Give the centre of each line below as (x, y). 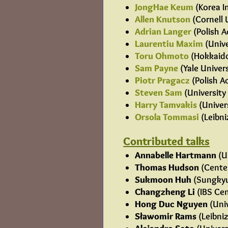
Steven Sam (159, 93)
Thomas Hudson (167, 168)
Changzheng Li (165, 192)
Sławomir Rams (166, 217)
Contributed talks (167, 141)
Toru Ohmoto (162, 56)
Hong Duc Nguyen (172, 204)
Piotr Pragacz (163, 81)
